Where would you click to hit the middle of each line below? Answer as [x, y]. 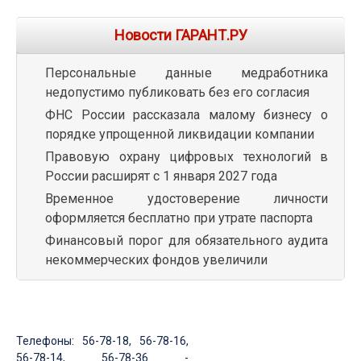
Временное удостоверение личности [187, 198]
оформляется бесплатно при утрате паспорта [179, 218]
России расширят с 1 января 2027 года [161, 176]
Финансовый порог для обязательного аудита [187, 240]
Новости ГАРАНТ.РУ [180, 35]
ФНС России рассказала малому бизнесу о [187, 114]
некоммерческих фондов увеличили [156, 259]
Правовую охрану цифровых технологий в [187, 156]
